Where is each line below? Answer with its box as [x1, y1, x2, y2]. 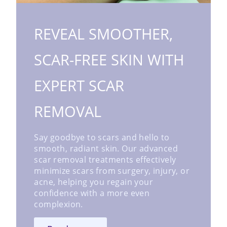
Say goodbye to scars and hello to [34, 131, 170, 143]
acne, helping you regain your [34, 176, 154, 187]
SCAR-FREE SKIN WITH [34, 49, 184, 69]
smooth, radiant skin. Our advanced [34, 142, 178, 154]
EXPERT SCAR [34, 75, 125, 95]
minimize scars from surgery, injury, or [34, 165, 190, 176]
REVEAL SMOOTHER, [34, 23, 173, 44]
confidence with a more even [34, 187, 150, 199]
